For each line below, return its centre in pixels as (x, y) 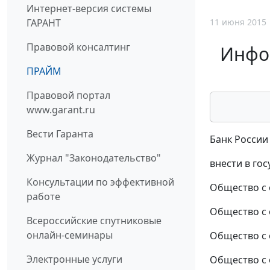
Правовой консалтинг (78, 47)
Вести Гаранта (60, 134)
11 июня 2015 (238, 22)
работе (43, 197)
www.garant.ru (61, 110)
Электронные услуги (74, 259)
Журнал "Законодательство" (94, 158)
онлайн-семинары (70, 235)
